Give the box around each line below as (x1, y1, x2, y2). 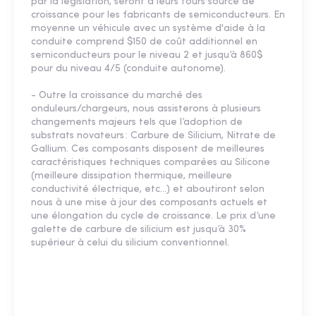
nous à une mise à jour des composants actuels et (31, 197, 267, 209)
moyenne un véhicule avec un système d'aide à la (31, 23, 265, 35)
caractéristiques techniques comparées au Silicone (31, 157, 270, 169)
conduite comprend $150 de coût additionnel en (31, 37, 257, 48)
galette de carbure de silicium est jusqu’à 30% (31, 224, 246, 236)
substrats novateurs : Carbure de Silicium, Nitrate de (31, 130, 276, 142)
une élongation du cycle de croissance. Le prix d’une (31, 211, 276, 222)
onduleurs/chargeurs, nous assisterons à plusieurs (31, 104, 261, 115)
